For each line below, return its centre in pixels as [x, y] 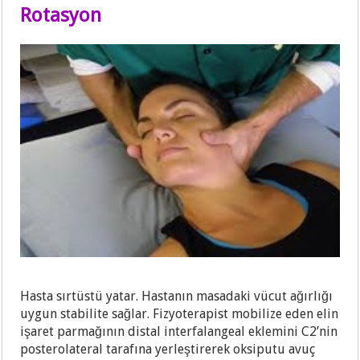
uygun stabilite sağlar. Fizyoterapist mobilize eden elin [180, 313]
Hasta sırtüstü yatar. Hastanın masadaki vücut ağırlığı [177, 296]
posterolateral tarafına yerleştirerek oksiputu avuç [168, 349]
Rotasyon [61, 16]
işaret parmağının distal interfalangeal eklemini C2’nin [179, 331]
